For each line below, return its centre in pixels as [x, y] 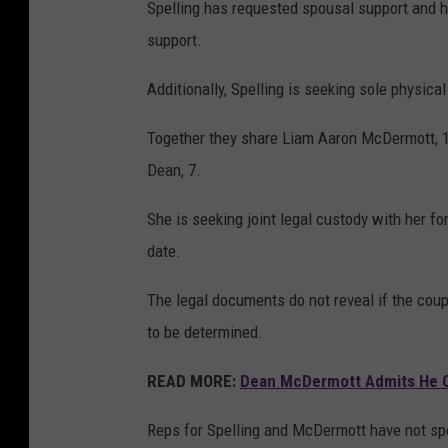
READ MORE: [191, 381]
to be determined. [205, 332]
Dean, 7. [174, 170]
